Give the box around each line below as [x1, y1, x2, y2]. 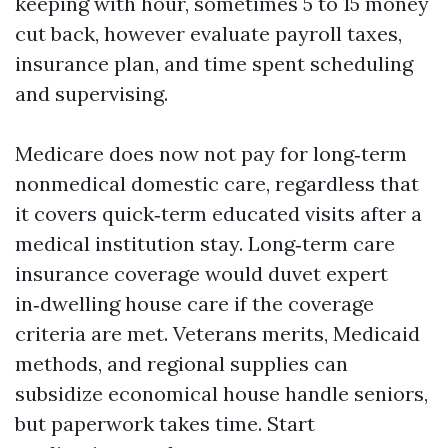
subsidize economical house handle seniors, [15, 381, 428, 406]
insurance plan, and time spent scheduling [15, 51, 413, 76]
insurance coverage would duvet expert [15, 261, 388, 286]
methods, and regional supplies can [15, 351, 348, 376]
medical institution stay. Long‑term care [15, 231, 395, 256]
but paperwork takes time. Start [15, 411, 315, 436]
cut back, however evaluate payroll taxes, [15, 21, 402, 46]
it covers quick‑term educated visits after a [15, 201, 422, 226]
